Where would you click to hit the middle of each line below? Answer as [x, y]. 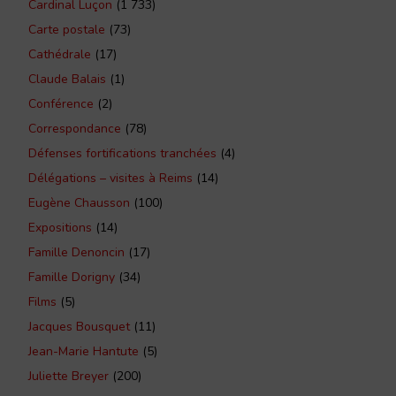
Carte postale [67, 29]
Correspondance [75, 128]
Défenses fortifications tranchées [122, 153]
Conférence [61, 103]
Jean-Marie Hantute [84, 351]
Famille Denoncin [76, 252]
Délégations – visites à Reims [110, 178]
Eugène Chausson [79, 202]
